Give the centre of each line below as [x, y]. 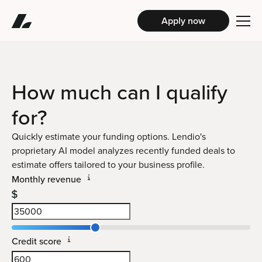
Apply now [183, 20]
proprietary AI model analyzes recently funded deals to [123, 151]
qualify [197, 92]
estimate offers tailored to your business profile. [108, 165]
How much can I [89, 92]
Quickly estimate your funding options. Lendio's [109, 137]
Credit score [37, 241]
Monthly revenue [46, 179]
